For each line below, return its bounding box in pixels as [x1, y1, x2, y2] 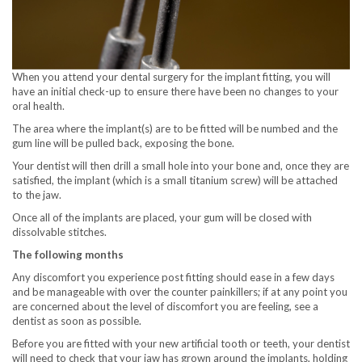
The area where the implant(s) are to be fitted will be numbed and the [12, 121, 338, 135]
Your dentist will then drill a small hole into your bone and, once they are [12, 158, 349, 172]
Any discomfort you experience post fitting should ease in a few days [12, 270, 335, 284]
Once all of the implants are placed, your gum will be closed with [12, 210, 312, 224]
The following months [12, 247, 124, 261]
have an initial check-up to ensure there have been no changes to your [12, 84, 339, 98]
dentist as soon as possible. [12, 314, 141, 327]
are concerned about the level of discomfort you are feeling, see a [12, 299, 318, 313]
